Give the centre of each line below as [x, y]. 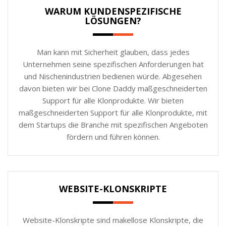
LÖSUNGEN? [113, 20]
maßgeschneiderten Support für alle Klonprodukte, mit [113, 112]
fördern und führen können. [113, 136]
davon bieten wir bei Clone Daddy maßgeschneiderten [113, 88]
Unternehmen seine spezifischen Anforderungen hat [113, 64]
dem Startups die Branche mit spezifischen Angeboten [113, 124]
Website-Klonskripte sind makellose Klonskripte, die [113, 220]
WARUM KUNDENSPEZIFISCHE [113, 11]
